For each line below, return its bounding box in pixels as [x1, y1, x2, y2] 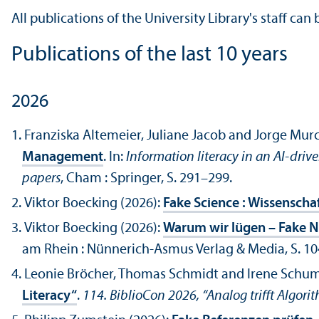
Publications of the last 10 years [11, 44, 288, 67]
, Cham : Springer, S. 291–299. [61, 172, 232, 187]
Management [22, 150, 103, 165]
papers [22, 172, 61, 187]
